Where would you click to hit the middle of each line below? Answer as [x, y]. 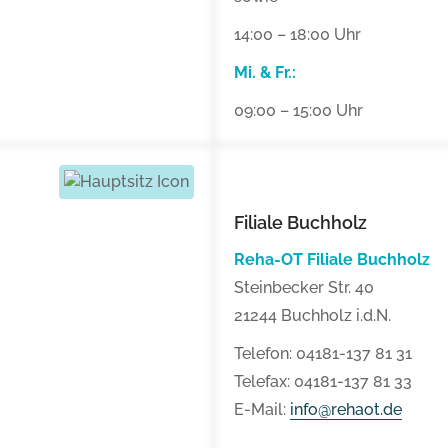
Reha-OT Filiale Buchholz [332, 260]
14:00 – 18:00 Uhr [297, 35]
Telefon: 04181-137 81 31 [323, 354]
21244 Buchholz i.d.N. [312, 316]
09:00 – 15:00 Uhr [298, 111]
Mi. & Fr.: [265, 73]
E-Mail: [262, 410]
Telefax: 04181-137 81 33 [323, 382]
